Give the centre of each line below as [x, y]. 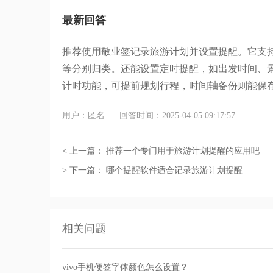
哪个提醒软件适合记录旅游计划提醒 [174, 171]
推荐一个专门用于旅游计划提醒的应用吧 [183, 151]
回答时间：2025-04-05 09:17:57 [177, 116]
